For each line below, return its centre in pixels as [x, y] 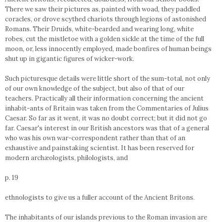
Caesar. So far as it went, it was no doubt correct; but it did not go [106, 118]
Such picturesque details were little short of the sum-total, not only [108, 79]
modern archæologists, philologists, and [66, 158]
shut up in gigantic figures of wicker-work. [70, 59]
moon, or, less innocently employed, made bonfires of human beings [108, 49]
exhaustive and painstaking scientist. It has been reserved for [100, 148]
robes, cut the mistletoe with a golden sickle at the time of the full [105, 39]
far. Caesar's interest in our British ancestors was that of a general [107, 128]
